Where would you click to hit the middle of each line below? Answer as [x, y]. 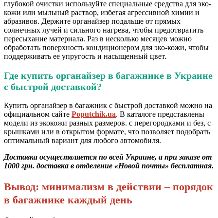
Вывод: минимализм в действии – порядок [109, 187]
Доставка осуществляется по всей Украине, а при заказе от [108, 157]
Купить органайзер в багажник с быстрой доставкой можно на [108, 106]
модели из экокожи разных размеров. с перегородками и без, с [107, 123]
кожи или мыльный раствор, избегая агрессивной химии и [102, 12]
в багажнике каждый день [68, 200]
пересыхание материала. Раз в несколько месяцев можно [98, 39]
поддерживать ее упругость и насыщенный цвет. [85, 56]
